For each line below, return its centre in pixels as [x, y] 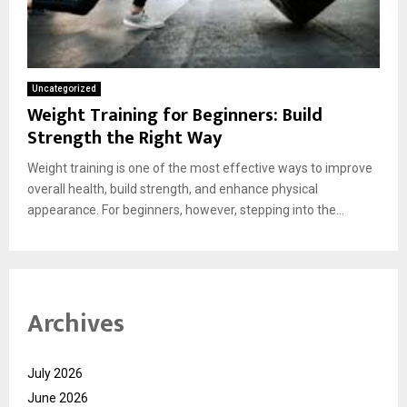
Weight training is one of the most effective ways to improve [200, 168]
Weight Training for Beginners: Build [175, 115]
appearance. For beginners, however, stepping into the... [186, 209]
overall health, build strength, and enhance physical [173, 189]
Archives [76, 323]
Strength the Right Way [124, 138]
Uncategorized [64, 88]
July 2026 [55, 374]
